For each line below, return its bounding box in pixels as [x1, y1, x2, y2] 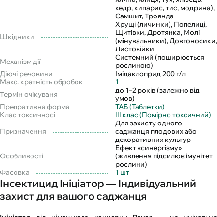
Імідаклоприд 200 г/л [115, 69, 186, 78]
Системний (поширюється [115, 53, 204, 62]
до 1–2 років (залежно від [115, 86, 200, 95]
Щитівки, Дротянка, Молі [115, 28, 200, 37]
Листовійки [115, 45, 154, 54]
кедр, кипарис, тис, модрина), [115, 3, 215, 13]
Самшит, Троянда [115, 12, 174, 21]
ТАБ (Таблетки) [115, 102, 165, 111]
